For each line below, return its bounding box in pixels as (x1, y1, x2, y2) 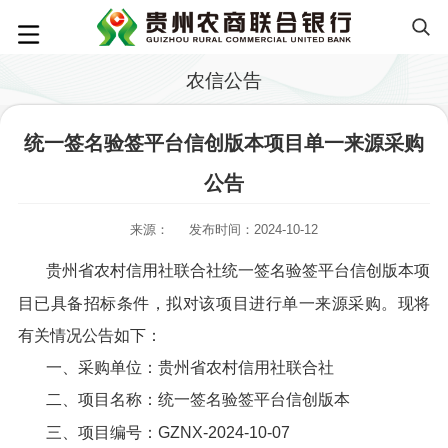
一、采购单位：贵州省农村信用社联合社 (45, 358, 334, 376)
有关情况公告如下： (17, 326, 162, 344)
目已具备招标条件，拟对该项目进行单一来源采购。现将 (17, 294, 431, 312)
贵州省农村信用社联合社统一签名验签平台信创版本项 (45, 261, 431, 279)
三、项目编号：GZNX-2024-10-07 (45, 424, 290, 442)
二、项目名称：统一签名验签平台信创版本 (45, 391, 350, 409)
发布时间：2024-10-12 (189, 221, 319, 237)
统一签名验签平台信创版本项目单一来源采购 (24, 132, 424, 155)
